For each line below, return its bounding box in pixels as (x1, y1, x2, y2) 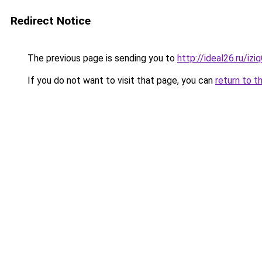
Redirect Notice (11, 14, 91, 27)
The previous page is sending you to (25, 53, 177, 64)
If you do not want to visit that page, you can (25, 75, 215, 86)
